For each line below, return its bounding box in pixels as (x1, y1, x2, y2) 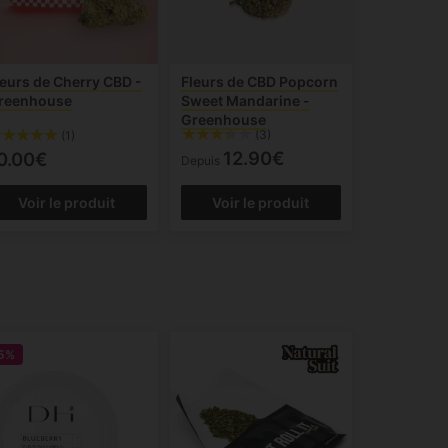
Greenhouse (180, 111, 266, 129)
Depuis (180, 153, 223, 169)
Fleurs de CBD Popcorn (180, 73, 338, 91)
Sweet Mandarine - (180, 92, 310, 110)
